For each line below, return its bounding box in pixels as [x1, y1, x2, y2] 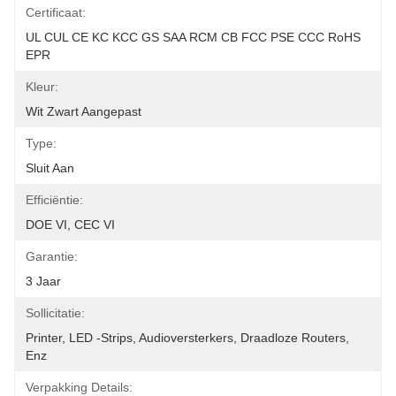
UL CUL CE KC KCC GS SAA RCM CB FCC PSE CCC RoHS [26, 30, 361, 44]
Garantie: [26, 249, 78, 263]
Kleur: [26, 80, 58, 94]
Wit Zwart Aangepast [26, 104, 141, 118]
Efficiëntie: [26, 193, 83, 207]
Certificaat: [26, 5, 86, 19]
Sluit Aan [26, 161, 74, 175]
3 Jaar [26, 274, 61, 288]
